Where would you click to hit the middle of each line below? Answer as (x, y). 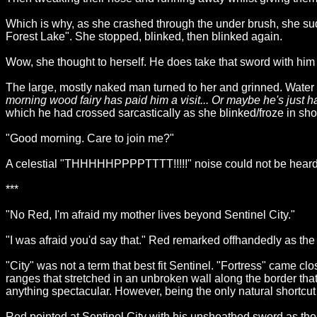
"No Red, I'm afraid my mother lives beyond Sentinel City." (150, 215)
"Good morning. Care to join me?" (90, 138)
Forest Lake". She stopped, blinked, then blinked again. (144, 36)
